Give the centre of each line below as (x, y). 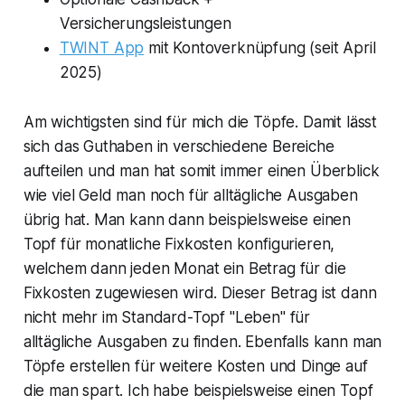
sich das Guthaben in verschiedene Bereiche (179, 147)
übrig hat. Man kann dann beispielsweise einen (187, 220)
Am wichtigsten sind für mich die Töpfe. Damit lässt (200, 122)
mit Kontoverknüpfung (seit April (260, 48)
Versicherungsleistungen (145, 24)
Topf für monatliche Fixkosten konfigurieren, (179, 245)
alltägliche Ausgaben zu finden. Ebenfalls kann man (202, 342)
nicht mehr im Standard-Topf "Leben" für (167, 318)
